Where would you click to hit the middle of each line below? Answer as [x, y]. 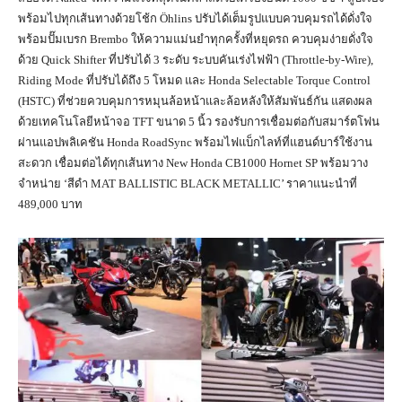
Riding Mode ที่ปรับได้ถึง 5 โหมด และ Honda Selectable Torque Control [194, 80]
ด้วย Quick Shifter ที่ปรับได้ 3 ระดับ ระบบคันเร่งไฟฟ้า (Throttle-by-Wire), [196, 59]
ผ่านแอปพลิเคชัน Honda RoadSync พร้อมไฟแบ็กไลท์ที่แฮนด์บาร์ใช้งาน [195, 142]
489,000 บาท [50, 204]
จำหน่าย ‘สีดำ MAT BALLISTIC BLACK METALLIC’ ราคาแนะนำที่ [188, 183]
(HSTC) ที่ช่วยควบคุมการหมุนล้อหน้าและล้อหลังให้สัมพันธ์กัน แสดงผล [195, 100]
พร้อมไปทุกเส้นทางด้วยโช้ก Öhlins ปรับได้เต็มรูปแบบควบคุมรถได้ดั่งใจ [195, 18]
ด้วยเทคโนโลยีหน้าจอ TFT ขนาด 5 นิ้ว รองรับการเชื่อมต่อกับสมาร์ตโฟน [199, 121]
